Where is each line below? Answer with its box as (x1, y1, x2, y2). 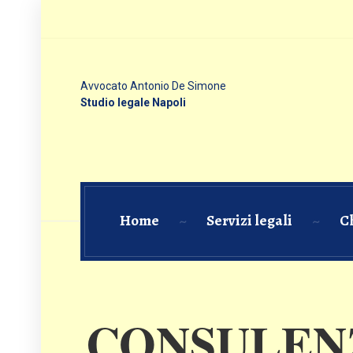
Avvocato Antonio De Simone (80, 80, 226, 92)
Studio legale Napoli (80, 96, 186, 109)
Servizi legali (206, 210, 292, 232)
